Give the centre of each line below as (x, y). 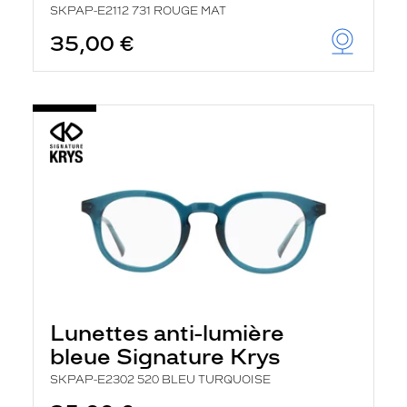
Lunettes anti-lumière (167, 333)
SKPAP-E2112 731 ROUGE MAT (138, 11)
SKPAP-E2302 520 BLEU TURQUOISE (160, 380)
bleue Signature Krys (165, 357)
